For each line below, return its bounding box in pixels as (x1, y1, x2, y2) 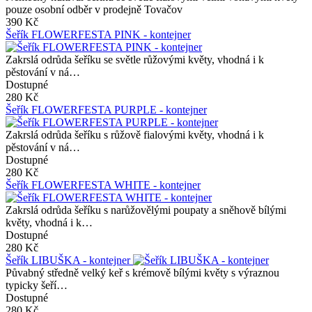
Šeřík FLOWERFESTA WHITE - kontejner (6, 178, 201, 191)
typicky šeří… (6, 279, 68, 291)
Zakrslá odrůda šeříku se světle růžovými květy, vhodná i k (6, 53, 264, 65)
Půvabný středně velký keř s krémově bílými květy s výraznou (6, 266, 279, 279)
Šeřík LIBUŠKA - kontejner (6, 253, 133, 266)
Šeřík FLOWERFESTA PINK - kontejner (6, 28, 191, 40)
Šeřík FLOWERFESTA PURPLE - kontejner (6, 103, 207, 116)
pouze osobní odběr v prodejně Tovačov (6, 3, 182, 15)
